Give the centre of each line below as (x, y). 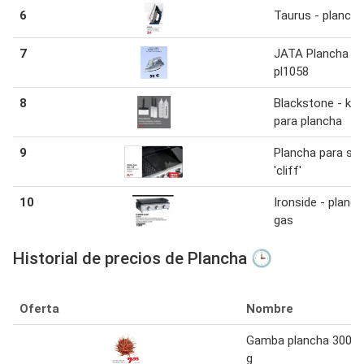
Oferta (39, 308)
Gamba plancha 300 (299, 340)
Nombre (270, 308)
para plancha (308, 121)
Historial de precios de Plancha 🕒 (143, 258)
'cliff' (288, 170)
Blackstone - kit (316, 103)
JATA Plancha (311, 53)
